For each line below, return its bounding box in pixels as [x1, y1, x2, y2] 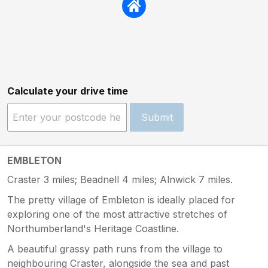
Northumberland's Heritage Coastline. [7, 222, 179, 234]
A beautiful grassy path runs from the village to [7, 242, 223, 255]
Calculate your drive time [7, 84, 128, 97]
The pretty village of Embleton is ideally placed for [7, 193, 235, 206]
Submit [141, 111, 173, 123]
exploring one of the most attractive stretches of [7, 208, 227, 220]
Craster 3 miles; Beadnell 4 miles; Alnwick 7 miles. [7, 173, 233, 185]
